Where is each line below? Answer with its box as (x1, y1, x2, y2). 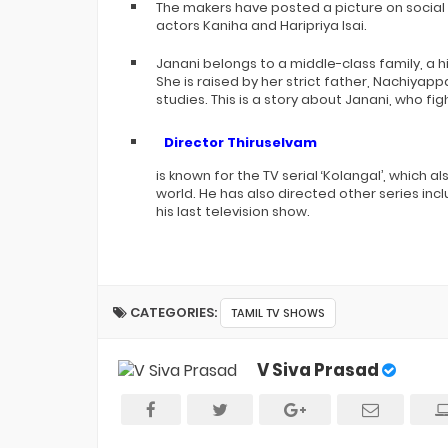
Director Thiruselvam (164, 133, 317, 152)
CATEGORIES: (127, 303, 220, 322)
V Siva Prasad (257, 358, 379, 382)
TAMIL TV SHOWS (231, 305, 325, 321)
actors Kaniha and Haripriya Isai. (156, 16, 367, 35)
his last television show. (156, 202, 310, 221)
